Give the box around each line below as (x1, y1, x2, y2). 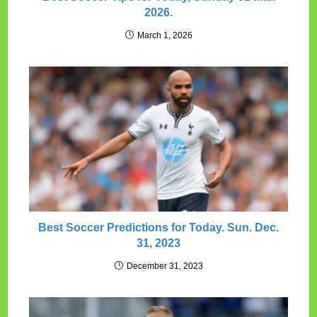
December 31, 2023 (126, 261, 203, 272)
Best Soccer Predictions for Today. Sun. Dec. (38, 221, 279, 234)
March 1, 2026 (137, 30, 192, 41)
